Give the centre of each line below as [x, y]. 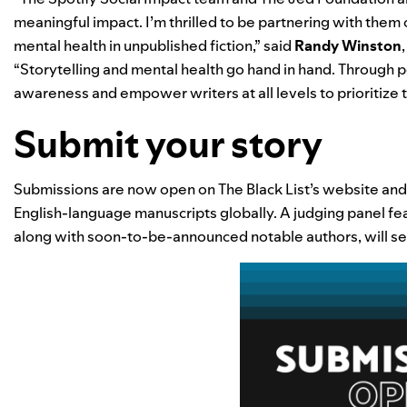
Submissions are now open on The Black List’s [168, 189]
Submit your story [168, 144]
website [351, 189]
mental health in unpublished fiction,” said [154, 45]
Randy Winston [348, 45]
